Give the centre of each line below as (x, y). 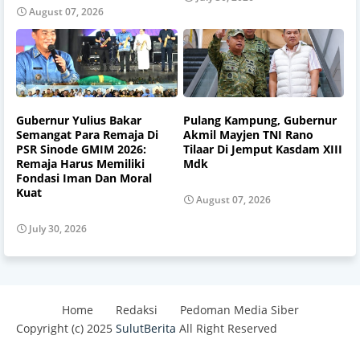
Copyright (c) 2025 (66, 329)
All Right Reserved (227, 329)
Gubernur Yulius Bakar (79, 120)
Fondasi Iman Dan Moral (84, 178)
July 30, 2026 (58, 229)
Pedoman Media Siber (239, 310)
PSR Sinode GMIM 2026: (81, 149)
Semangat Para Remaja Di (87, 134)
